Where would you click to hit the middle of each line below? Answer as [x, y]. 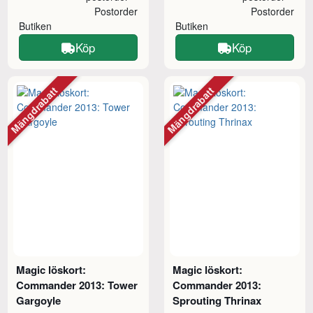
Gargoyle [39, 301]
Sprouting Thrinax [217, 301]
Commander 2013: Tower [77, 285]
